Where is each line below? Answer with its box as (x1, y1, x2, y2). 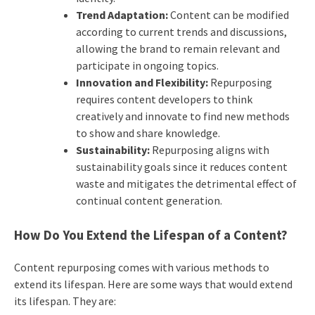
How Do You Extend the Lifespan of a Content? (13, 227, 288, 244)
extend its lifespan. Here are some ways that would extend (13, 277, 292, 292)
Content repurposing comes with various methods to (13, 260, 269, 275)
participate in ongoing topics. (75, 58, 219, 73)
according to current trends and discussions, (75, 25, 287, 39)
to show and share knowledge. (75, 126, 220, 141)
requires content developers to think (75, 92, 252, 107)
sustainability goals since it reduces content (75, 160, 288, 174)
